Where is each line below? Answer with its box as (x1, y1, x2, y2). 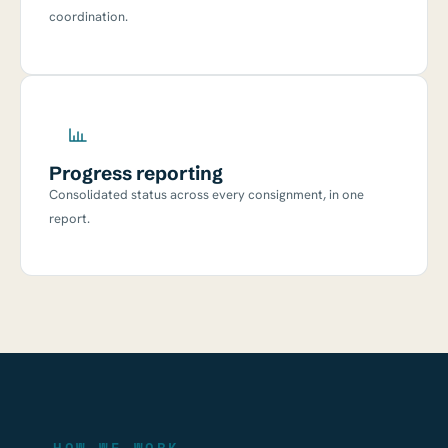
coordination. (49, 8, 128, 26)
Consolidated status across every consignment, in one (49, 185, 364, 203)
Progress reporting (49, 160, 223, 185)
